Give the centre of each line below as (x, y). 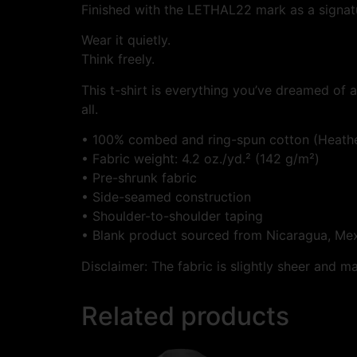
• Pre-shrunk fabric (139, 178)
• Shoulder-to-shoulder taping (172, 216)
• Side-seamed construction (166, 197)
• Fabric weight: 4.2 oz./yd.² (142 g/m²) (200, 159)
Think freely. (118, 59)
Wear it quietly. (126, 40)
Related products (185, 316)
